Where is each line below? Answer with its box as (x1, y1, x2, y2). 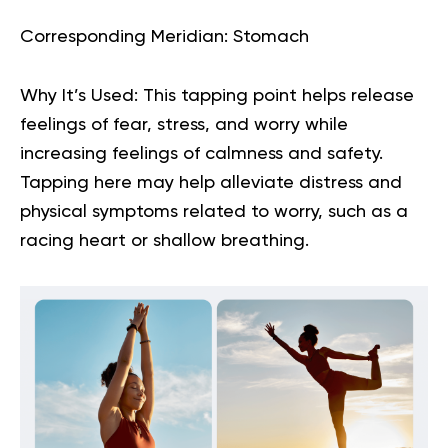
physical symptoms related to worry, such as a (20, 202, 408, 221)
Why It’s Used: (20, 86, 138, 105)
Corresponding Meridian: (20, 27, 228, 46)
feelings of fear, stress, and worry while (20, 115, 348, 134)
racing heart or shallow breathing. (20, 231, 309, 250)
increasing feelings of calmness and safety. (20, 144, 383, 163)
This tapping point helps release (138, 86, 414, 105)
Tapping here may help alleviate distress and (20, 173, 402, 192)
